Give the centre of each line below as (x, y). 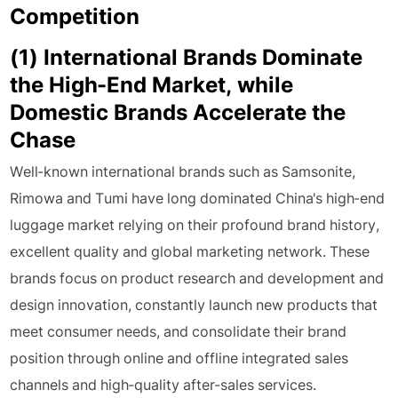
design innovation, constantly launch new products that (194, 305)
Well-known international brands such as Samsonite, (183, 171)
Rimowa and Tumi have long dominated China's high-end (198, 198)
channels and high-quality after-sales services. (163, 385)
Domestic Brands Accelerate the (178, 112)
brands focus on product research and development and (197, 278)
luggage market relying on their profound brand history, (195, 225)
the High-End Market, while (152, 85)
